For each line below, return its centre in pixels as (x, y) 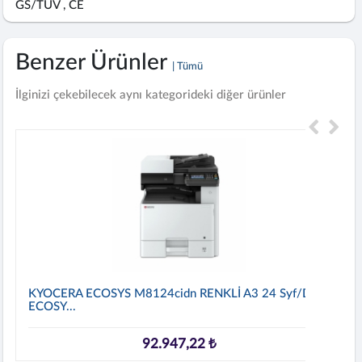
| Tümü (188, 66)
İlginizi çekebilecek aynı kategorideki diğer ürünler (151, 95)
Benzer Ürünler (94, 62)
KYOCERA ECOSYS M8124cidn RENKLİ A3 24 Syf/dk (173, 293)
